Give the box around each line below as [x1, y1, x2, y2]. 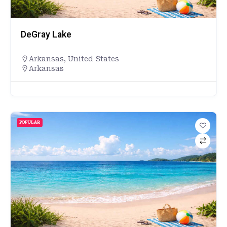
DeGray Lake [21, 29, 71, 40]
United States [68, 54, 119, 63]
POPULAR [19, 120, 40, 125]
